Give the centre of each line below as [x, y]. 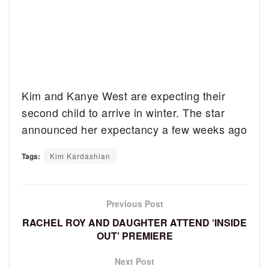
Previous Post [134, 204]
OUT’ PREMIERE [134, 236]
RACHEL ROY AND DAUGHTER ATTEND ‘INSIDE [134, 223]
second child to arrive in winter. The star [123, 113]
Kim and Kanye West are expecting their [124, 96]
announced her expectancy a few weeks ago [134, 129]
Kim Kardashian [80, 156]
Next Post [134, 261]
